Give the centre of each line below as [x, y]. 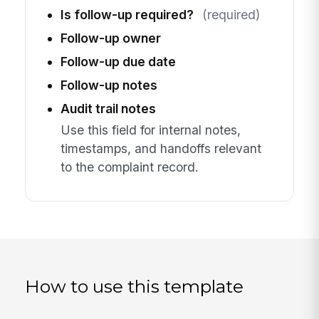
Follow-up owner [110, 38]
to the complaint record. [129, 167]
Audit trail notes [108, 108]
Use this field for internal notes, [150, 130]
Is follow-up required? [127, 14]
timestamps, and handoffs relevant [161, 149]
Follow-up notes [109, 85]
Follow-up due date [118, 61]
